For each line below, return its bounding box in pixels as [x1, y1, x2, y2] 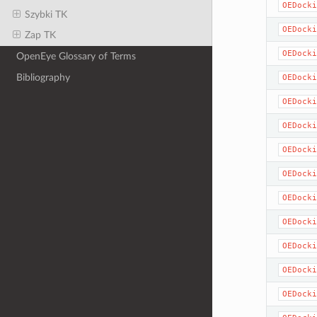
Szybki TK [24, 8, 67, 20]
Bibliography [16, 71, 71, 83]
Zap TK [24, 30, 56, 41]
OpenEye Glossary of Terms [16, 50, 137, 62]
